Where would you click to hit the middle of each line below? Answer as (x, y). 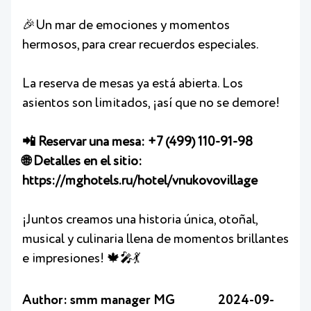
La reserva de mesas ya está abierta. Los (133, 84)
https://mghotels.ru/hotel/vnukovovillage (140, 181)
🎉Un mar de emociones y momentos (126, 25)
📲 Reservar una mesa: (85, 142)
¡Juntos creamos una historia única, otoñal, (140, 220)
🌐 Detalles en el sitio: (82, 161)
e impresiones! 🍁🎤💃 (81, 259)
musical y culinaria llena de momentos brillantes (155, 239)
